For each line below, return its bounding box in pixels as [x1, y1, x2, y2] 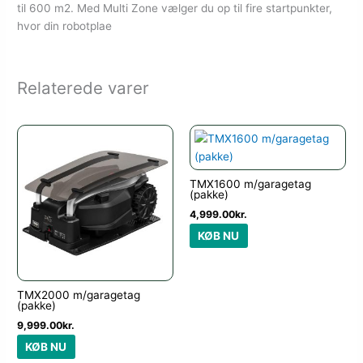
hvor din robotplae [17, 19, 113, 33]
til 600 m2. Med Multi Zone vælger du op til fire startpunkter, [17, 2, 333, 15]
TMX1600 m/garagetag [190, 177, 311, 191]
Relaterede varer [17, 77, 150, 98]
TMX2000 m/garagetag [17, 288, 141, 301]
